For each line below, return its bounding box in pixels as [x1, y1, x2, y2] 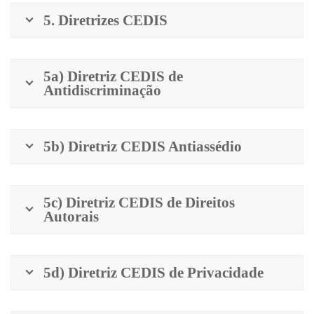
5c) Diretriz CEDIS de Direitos [43, 193, 235, 210]
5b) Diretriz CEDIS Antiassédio [43, 137, 242, 154]
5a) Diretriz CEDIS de [43, 67, 183, 84]
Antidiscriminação [43, 81, 161, 98]
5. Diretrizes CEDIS [43, 11, 168, 28]
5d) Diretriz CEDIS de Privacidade [43, 264, 264, 280]
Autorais [43, 207, 99, 224]
